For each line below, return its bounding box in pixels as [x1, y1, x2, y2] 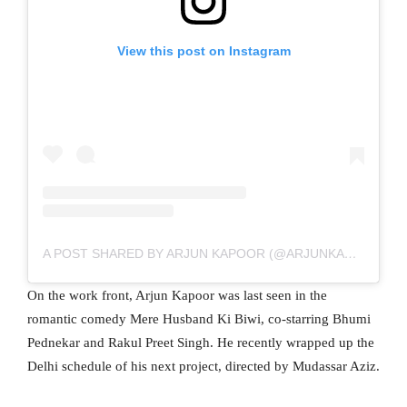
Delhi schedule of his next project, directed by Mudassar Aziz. [27, 358, 380, 373]
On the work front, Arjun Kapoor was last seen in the [27, 287, 327, 303]
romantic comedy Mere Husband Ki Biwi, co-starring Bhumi [27, 311, 371, 326]
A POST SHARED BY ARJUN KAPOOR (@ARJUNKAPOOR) [344, 245, 357, 261]
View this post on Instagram [116, 43, 291, 58]
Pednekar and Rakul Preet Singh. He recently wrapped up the [27, 334, 374, 350]
